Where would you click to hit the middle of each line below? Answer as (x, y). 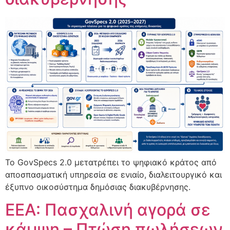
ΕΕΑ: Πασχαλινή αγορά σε (108, 210)
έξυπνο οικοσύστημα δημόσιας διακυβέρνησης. (98, 187)
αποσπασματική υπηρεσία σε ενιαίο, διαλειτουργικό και (113, 175)
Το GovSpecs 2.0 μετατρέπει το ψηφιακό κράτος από (111, 162)
